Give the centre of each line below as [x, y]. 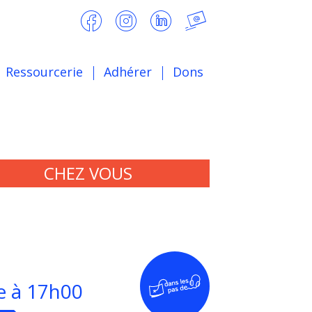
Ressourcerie [44, 71]
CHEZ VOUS [88, 173]
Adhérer [128, 71]
